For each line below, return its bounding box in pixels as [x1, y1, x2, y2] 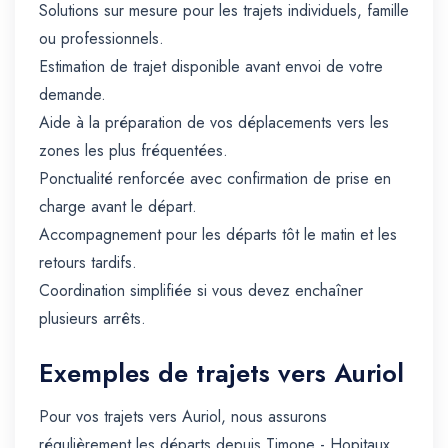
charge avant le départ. [39, 195, 197, 219]
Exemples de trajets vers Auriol [39, 355, 404, 392]
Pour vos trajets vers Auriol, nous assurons [39, 405, 327, 429]
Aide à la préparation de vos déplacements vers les [39, 111, 389, 135]
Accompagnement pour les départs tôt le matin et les [39, 223, 397, 247]
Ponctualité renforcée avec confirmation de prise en [39, 167, 391, 191]
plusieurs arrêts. [39, 307, 146, 331]
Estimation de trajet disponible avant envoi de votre [39, 55, 383, 79]
